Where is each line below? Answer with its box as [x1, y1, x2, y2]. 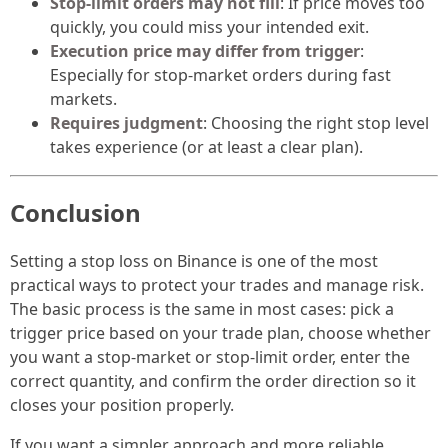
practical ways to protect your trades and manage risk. [10, 274, 424, 297]
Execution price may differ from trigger [50, 39, 360, 62]
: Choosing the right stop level [203, 111, 429, 134]
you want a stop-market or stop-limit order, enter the [10, 346, 410, 369]
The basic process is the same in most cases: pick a [10, 298, 394, 321]
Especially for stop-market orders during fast [50, 63, 391, 86]
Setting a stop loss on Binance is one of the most [10, 250, 378, 273]
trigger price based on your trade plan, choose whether [10, 322, 431, 345]
